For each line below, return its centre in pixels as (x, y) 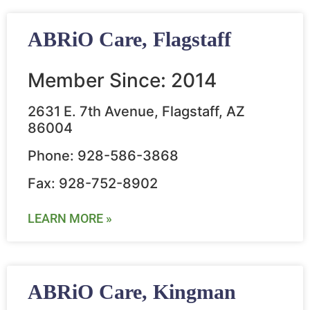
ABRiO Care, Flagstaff (129, 39)
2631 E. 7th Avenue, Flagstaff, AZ (136, 112)
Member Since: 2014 (122, 81)
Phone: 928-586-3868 (103, 156)
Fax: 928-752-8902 (93, 184)
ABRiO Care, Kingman (132, 292)
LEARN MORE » (70, 219)
